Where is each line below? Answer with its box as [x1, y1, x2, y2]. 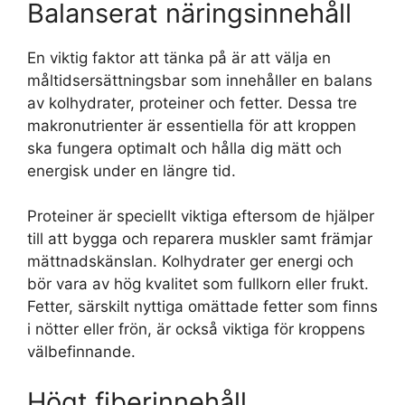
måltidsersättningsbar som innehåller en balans [27, 71, 372, 89]
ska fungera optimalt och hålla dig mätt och [27, 138, 342, 157]
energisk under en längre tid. [27, 161, 236, 180]
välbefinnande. [27, 343, 136, 362]
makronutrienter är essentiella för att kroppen [27, 116, 356, 135]
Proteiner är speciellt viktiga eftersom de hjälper [27, 207, 374, 226]
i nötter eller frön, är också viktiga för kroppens [27, 320, 365, 339]
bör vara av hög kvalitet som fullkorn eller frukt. [27, 275, 369, 294]
